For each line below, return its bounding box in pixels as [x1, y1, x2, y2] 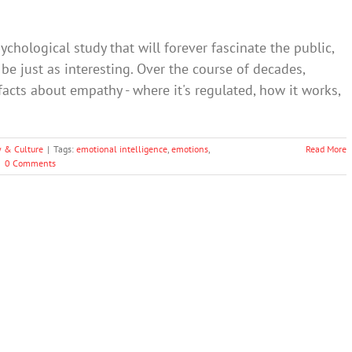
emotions [171, 143, 208, 155]
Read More [306, 143, 346, 155]
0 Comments [5, 157, 56, 169]
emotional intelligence [76, 143, 167, 155]
